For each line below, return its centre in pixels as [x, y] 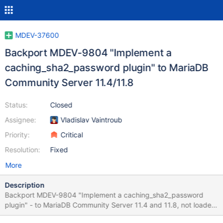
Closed [61, 105]
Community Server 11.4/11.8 [69, 83]
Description [25, 185]
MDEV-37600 [37, 35]
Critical [72, 135]
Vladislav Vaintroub [91, 120]
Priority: [17, 135]
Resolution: [22, 150]
